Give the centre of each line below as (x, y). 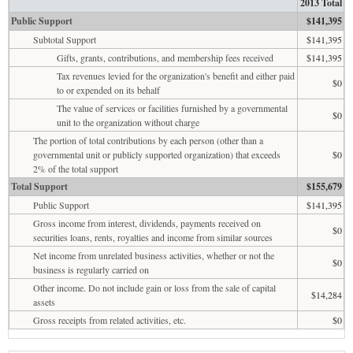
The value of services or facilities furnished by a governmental (172, 108)
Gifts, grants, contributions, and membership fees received (165, 57)
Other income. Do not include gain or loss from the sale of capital (154, 287)
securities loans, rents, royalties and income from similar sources (153, 237)
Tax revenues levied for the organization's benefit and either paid (176, 75)
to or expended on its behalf (108, 89)
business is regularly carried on (91, 269)
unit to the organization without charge (128, 122)
